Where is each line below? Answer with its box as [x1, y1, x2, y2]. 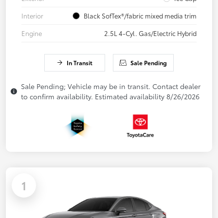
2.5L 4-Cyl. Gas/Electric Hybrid [104, 29, 197, 38]
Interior [21, 11, 43, 20]
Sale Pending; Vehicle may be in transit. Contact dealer [21, 81, 200, 91]
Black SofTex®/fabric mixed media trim [84, 11, 197, 20]
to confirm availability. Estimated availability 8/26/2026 [21, 91, 200, 102]
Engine [21, 29, 42, 38]
